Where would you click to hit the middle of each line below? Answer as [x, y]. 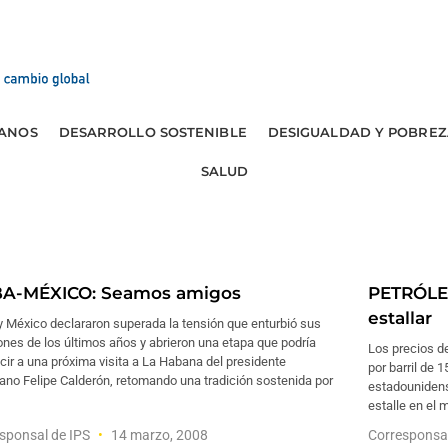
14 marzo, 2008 [158, 435]
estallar [400, 318]
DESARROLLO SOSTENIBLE [152, 132]
